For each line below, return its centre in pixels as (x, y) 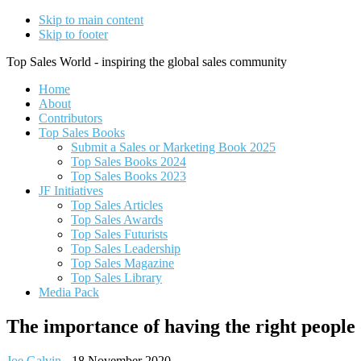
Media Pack (69, 292)
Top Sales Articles (117, 205)
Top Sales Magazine (122, 263)
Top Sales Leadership (126, 249)
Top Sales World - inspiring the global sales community (147, 62)
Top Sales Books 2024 (129, 162)
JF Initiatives (71, 191)
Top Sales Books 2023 (129, 176)
